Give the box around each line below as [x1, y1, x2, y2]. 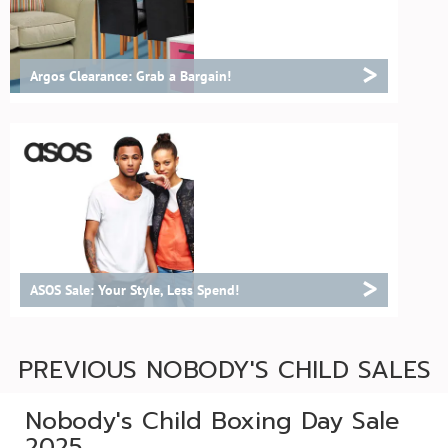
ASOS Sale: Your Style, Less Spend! [30, 281, 239, 299]
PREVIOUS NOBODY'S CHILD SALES [17, 352, 431, 388]
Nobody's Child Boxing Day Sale [25, 403, 400, 439]
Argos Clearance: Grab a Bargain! [30, 67, 231, 85]
